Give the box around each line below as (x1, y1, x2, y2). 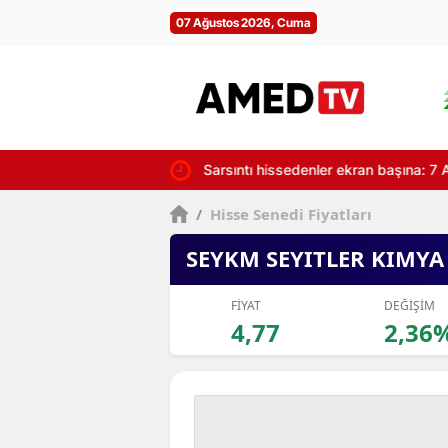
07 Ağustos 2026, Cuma (176, 15, 311, 30)
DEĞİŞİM (383, 297, 435, 314)
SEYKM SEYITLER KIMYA (186, 243, 444, 273)
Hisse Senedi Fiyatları (206, 204, 373, 224)
